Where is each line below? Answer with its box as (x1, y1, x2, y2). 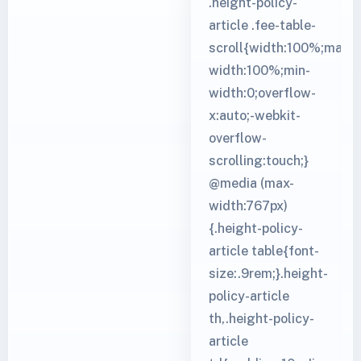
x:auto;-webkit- (208, 107, 301, 123)
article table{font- (208, 243, 319, 259)
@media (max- (208, 175, 294, 191)
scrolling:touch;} (208, 152, 309, 168)
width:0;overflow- (208, 85, 316, 101)
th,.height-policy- (208, 310, 314, 326)
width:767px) (208, 197, 288, 214)
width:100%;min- (208, 62, 310, 78)
